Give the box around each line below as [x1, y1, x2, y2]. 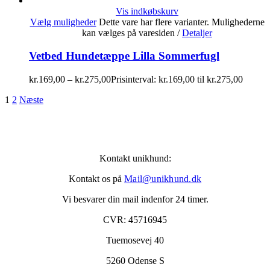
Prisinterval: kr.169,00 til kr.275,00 [111, 74, 243, 85]
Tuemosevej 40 [106, 235, 164, 246]
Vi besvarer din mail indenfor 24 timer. [61, 194, 209, 205]
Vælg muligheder [30, 16, 96, 27]
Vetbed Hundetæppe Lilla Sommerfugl [29, 49, 219, 63]
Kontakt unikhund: [99, 153, 171, 164]
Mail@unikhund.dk [124, 174, 202, 184]
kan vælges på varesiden [82, 27, 177, 38]
